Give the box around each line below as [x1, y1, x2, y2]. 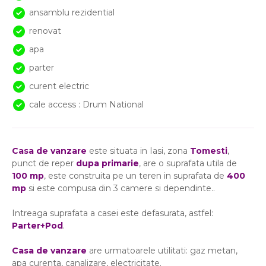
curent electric [29, 81, 89, 92]
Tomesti [190, 145, 227, 157]
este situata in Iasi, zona [87, 145, 190, 157]
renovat [29, 26, 61, 37]
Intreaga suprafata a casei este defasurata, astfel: [12, 208, 213, 219]
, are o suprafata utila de [139, 158, 237, 169]
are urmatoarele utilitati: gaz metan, [87, 245, 237, 256]
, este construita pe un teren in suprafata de [44, 170, 227, 182]
